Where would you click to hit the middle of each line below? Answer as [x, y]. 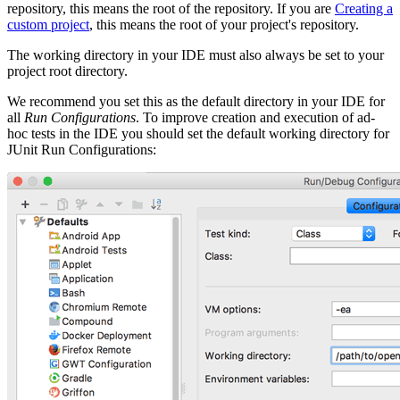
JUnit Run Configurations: [82, 150]
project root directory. [67, 71]
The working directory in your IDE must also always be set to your [196, 55]
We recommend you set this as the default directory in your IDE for [196, 102]
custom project [48, 25]
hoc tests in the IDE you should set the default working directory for [198, 134]
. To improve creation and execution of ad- [255, 118]
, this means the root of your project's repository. [224, 25]
